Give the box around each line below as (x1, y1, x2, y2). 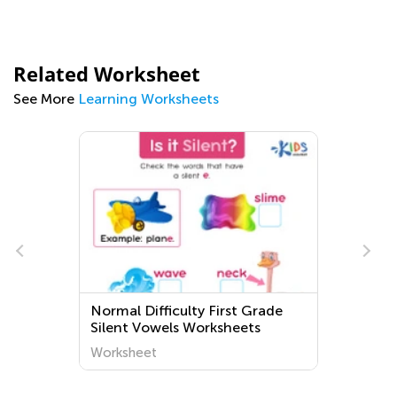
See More (13, 90, 78, 107)
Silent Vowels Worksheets (90, 319, 261, 336)
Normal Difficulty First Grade (90, 302, 284, 319)
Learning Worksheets (78, 90, 219, 107)
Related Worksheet (13, 60, 200, 87)
